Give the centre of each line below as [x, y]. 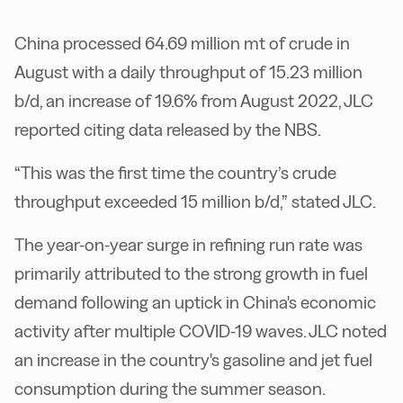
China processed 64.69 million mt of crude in [182, 44]
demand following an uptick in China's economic [195, 303]
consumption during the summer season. [170, 389]
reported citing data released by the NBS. [168, 130]
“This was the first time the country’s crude [175, 173]
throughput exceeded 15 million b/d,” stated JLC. [195, 202]
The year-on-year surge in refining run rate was [188, 245]
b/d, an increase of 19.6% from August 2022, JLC [194, 101]
